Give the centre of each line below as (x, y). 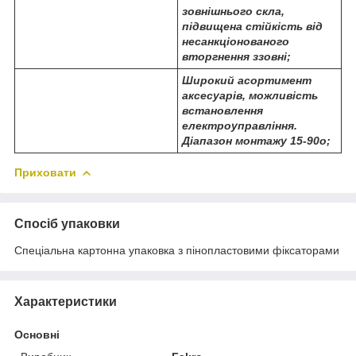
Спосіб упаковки (67, 224)
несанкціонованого (236, 42)
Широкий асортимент (247, 81)
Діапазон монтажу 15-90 (251, 141)
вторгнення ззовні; (236, 57)
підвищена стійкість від (252, 27)
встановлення (222, 111)
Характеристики (66, 302)
